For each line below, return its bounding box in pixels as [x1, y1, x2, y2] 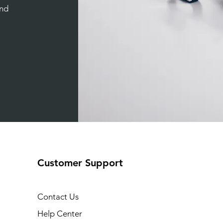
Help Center [37, 209, 82, 219]
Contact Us [37, 192, 79, 202]
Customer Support [37, 157, 123, 169]
